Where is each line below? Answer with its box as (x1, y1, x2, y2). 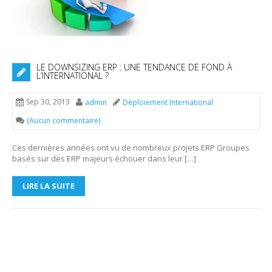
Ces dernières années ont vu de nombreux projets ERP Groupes (12, 142, 250, 154)
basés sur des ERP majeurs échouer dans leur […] (12, 153, 196, 165)
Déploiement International (123, 97, 213, 108)
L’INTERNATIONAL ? (36, 70, 109, 82)
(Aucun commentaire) (27, 115, 100, 126)
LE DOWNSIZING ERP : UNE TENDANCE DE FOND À (36, 61, 232, 73)
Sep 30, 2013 (26, 97, 70, 107)
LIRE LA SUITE (22, 180, 75, 192)
